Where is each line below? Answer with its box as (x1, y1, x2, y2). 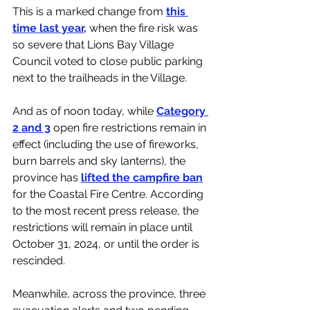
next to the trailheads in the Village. (12, 71, 190, 85)
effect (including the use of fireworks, (12, 138, 201, 152)
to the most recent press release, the (12, 204, 201, 218)
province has (12, 171, 81, 185)
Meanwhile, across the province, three (12, 287, 208, 301)
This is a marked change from (12, 5, 166, 19)
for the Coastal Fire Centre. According (12, 188, 206, 201)
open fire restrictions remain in (51, 121, 209, 135)
